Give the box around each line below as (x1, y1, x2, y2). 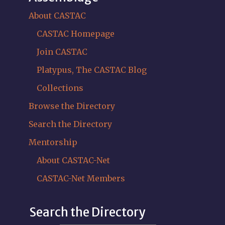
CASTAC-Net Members (36, 173, 125, 184)
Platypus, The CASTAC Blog (36, 65, 147, 75)
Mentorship (28, 137, 77, 148)
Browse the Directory (28, 101, 115, 111)
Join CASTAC (36, 47, 87, 57)
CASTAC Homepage (36, 29, 115, 39)
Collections (36, 83, 83, 93)
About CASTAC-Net (36, 155, 110, 166)
